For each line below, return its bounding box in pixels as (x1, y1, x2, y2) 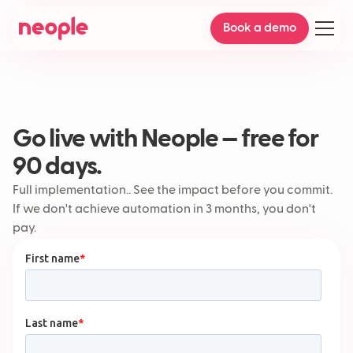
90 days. (13, 154, 102, 180)
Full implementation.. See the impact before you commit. (13, 184, 333, 197)
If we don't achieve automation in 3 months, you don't (13, 203, 316, 216)
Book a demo (223, 22, 296, 35)
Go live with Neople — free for (13, 127, 318, 152)
